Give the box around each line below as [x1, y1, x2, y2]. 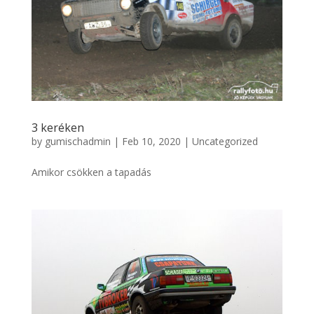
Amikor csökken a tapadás [31, 165, 151, 179]
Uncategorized [191, 134, 258, 148]
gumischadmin [44, 134, 111, 148]
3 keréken [31, 119, 84, 135]
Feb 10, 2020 [121, 134, 181, 148]
